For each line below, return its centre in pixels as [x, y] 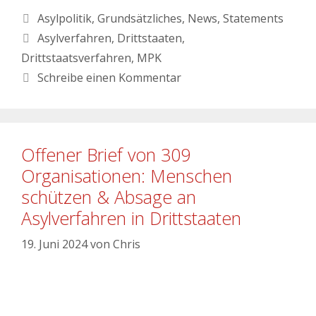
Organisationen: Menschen [127, 175]
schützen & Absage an [109, 196]
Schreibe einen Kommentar [109, 77]
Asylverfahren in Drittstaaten [131, 218]
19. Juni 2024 [54, 244]
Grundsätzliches [139, 18]
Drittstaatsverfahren [76, 57]
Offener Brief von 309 [106, 154]
